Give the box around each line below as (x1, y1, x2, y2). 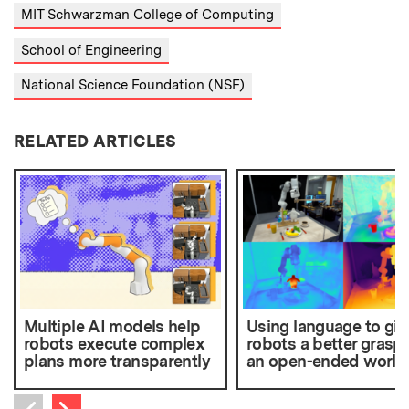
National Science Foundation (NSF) (21, 77, 245, 94)
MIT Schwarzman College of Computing (21, 6, 274, 24)
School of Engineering (21, 41, 162, 58)
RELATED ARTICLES (14, 131, 177, 151)
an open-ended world (246, 351, 407, 372)
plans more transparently (24, 351, 210, 372)
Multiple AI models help (24, 317, 201, 337)
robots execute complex (24, 334, 205, 354)
